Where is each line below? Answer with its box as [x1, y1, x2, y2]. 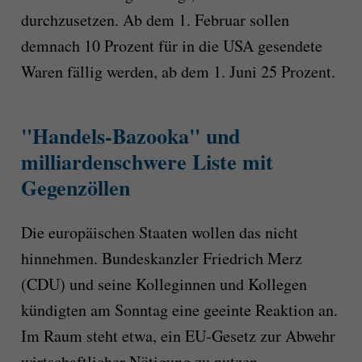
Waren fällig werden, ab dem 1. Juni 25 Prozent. [20, 60, 335, 82]
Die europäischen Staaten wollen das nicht [20, 221, 298, 244]
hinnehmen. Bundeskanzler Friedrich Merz [20, 247, 302, 270]
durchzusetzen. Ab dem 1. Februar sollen [20, 8, 289, 31]
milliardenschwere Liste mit [20, 145, 273, 177]
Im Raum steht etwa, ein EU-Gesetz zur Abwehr [20, 325, 335, 347]
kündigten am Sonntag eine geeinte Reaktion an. [20, 299, 338, 322]
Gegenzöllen [20, 171, 130, 203]
